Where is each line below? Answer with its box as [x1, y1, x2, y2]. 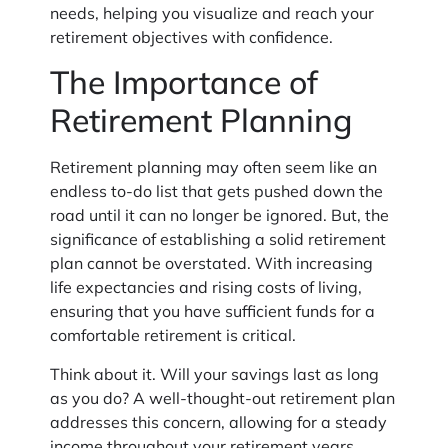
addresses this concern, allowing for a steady [50, 414, 387, 435]
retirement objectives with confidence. [50, 30, 333, 51]
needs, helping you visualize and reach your [50, 6, 374, 27]
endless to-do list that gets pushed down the [50, 184, 383, 205]
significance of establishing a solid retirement [50, 232, 386, 253]
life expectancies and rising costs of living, [50, 280, 362, 301]
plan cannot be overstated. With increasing [50, 256, 373, 277]
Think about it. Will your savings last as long [50, 366, 379, 387]
